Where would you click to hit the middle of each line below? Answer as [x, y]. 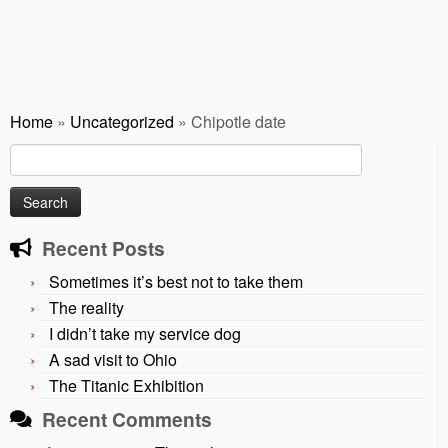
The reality [86, 308]
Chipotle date [238, 122]
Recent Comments [127, 419]
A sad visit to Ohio [113, 360]
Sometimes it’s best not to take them [176, 282]
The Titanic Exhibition [126, 386]
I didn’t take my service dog [145, 334]
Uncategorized [122, 122]
